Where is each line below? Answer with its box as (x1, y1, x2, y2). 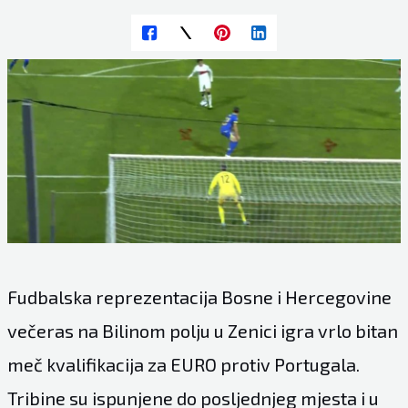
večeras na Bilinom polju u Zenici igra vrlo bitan (6, 320, 398, 342)
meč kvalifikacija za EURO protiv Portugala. (6, 353, 360, 375)
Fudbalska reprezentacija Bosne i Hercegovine (6, 286, 392, 308)
